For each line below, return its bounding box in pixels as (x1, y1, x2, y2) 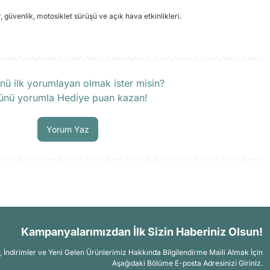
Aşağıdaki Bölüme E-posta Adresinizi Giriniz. (112, 259, 263, 268)
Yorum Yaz (46, 124, 89, 134)
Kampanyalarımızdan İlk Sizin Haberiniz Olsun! (21, 225, 263, 238)
